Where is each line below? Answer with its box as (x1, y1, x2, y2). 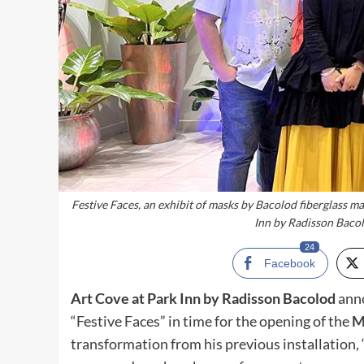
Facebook (264, 257, 316, 271)
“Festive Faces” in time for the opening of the (71, 312, 352, 331)
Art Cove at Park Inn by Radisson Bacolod (71, 289, 336, 308)
